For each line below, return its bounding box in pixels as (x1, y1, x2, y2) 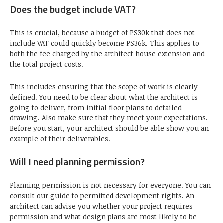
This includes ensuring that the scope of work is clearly (10, 82, 198, 92)
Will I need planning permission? (10, 154, 145, 170)
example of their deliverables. (10, 134, 110, 144)
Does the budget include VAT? (10, 1, 136, 17)
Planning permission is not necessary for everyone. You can (10, 180, 211, 190)
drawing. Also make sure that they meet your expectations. (10, 113, 208, 123)
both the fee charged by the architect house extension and (10, 49, 205, 59)
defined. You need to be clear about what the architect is (10, 92, 198, 102)
